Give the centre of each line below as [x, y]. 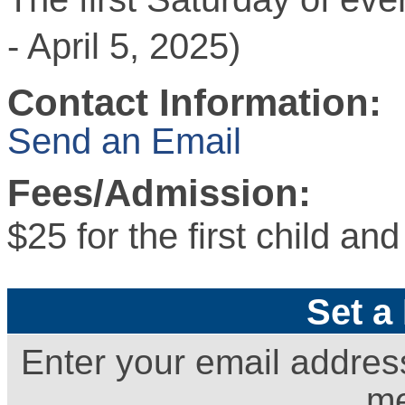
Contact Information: [194, 102]
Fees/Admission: [159, 193]
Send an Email [124, 141]
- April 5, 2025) [124, 46]
